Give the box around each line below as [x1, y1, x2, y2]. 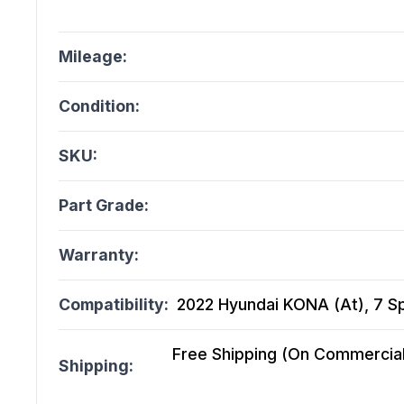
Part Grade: [59, 196, 149, 216]
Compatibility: [59, 295, 169, 315]
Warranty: [59, 245, 139, 265]
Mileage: [59, 47, 127, 67]
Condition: [59, 96, 140, 116]
